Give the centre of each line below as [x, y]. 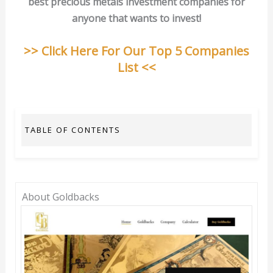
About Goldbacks [60, 197]
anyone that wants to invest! [136, 19]
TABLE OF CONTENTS [73, 129]
